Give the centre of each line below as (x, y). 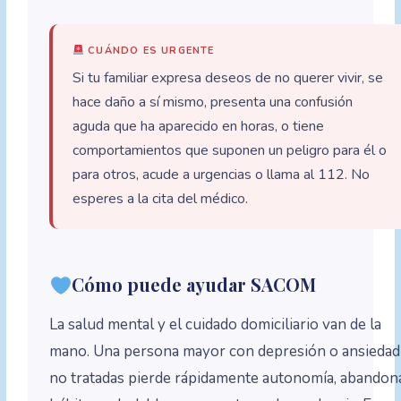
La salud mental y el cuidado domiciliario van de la (216, 325)
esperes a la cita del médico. (161, 199)
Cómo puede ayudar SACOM (194, 285)
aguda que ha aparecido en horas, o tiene (199, 127)
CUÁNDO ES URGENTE (149, 51)
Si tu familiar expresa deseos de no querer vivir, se (228, 78)
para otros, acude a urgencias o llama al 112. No (222, 175)
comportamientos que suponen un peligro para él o (230, 151)
